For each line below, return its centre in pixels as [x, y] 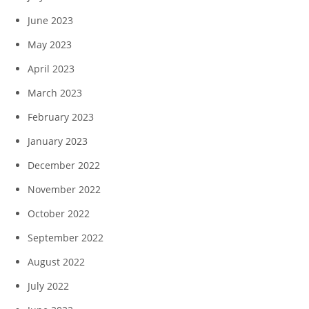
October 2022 [59, 213]
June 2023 [50, 20]
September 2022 [66, 237]
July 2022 [48, 286]
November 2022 [64, 189]
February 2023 [61, 117]
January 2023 [58, 141]
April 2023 [51, 68]
